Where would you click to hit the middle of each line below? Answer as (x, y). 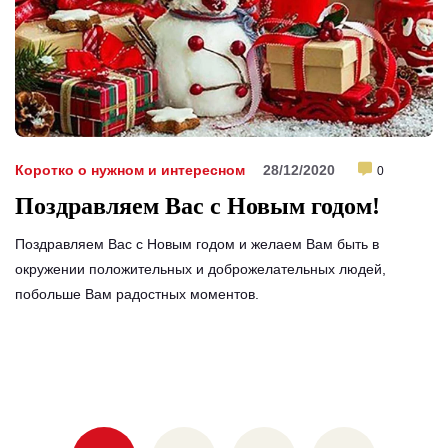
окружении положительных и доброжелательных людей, (200, 268)
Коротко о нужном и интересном (130, 169)
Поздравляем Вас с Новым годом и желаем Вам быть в (197, 243)
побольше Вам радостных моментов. (137, 293)
